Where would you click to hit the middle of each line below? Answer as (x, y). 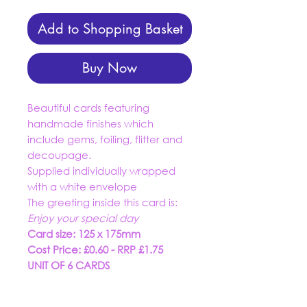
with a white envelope (82, 186)
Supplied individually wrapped (101, 171)
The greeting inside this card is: (102, 202)
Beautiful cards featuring (88, 108)
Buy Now (110, 68)
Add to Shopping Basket (110, 29)
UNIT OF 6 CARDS (69, 265)
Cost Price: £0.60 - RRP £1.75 (95, 249)
